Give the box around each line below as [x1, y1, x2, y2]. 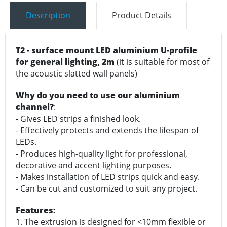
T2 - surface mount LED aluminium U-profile [16, 45, 197, 56]
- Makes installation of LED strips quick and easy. [16, 171, 202, 183]
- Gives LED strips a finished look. [16, 113, 143, 125]
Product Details [112, 10, 171, 21]
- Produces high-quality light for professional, [16, 148, 187, 160]
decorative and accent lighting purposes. [16, 160, 173, 171]
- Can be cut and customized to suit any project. [16, 183, 197, 195]
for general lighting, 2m [16, 56, 117, 68]
